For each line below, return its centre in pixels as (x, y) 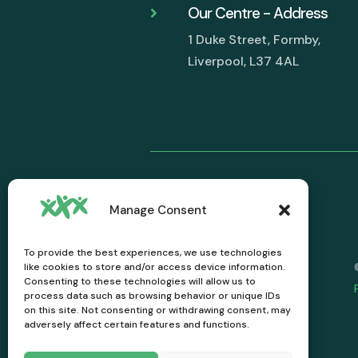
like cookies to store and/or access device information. (155, 267)
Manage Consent (158, 210)
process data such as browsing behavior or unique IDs (152, 296)
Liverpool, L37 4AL (244, 61)
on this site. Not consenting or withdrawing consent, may (157, 310)
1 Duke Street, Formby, (255, 39)
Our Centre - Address (258, 13)
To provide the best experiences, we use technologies (153, 253)
